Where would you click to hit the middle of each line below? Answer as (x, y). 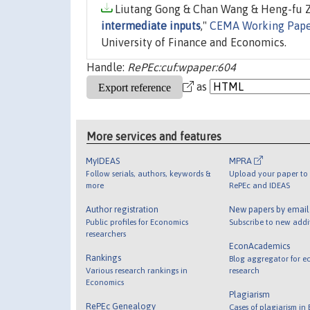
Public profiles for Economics (137, 221)
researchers (106, 233)
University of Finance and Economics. (194, 43)
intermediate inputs (151, 26)
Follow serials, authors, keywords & (148, 173)
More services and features (154, 136)
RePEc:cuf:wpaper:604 (182, 67)
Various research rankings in (137, 270)
